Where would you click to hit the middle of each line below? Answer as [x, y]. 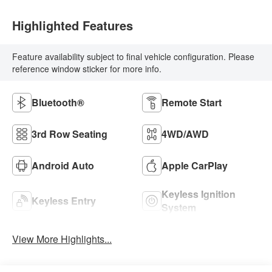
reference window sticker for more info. [87, 68]
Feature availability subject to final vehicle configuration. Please [134, 56]
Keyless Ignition [199, 194]
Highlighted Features [73, 25]
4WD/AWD [185, 134]
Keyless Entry [64, 200]
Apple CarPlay [195, 165]
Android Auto [63, 165]
